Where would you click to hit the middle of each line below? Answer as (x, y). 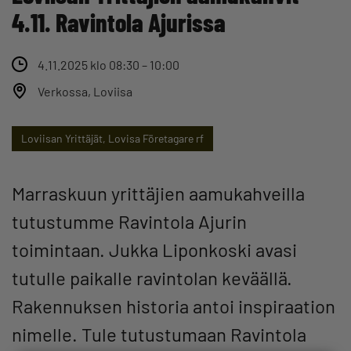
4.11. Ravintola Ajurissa (119, 22)
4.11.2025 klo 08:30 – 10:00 (109, 64)
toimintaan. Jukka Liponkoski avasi (154, 249)
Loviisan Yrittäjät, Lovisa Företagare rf (112, 138)
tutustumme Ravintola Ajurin (129, 221)
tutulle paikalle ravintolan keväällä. (152, 277)
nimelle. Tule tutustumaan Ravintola (159, 334)
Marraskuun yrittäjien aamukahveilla (158, 193)
